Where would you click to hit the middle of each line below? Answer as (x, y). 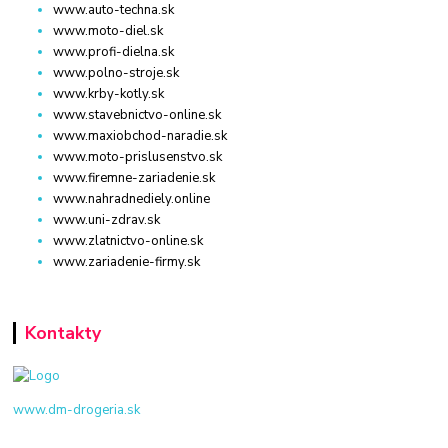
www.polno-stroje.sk (116, 72)
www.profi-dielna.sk (114, 51)
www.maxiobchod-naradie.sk (140, 135)
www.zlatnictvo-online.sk (128, 240)
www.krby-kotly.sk (109, 93)
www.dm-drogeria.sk (77, 410)
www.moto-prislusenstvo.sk (138, 156)
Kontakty (62, 332)
